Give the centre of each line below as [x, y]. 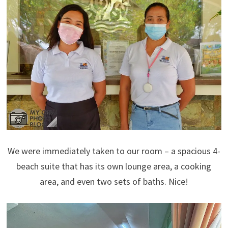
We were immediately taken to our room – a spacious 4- [114, 151]
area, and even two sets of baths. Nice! [114, 182]
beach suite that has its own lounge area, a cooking [114, 166]
